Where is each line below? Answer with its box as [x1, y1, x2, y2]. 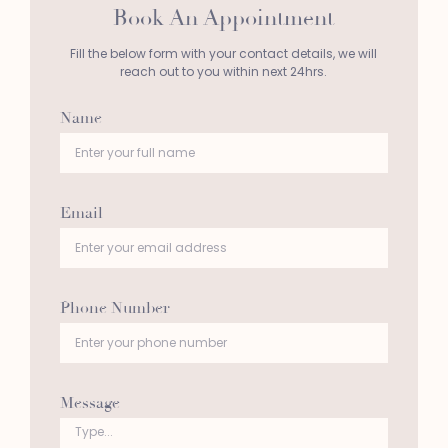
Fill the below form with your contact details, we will [70, 44, 378, 62]
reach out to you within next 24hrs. [120, 62, 328, 80]
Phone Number [59, 297, 170, 318]
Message [59, 392, 120, 413]
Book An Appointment [113, 3, 335, 32]
